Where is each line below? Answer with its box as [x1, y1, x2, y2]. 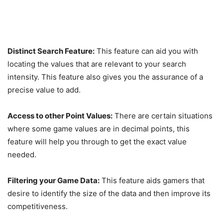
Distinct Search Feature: [7, 46, 95, 56]
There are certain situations [112, 111, 213, 121]
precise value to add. [7, 85, 81, 95]
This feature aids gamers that [100, 176, 205, 186]
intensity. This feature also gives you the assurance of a [7, 72, 203, 82]
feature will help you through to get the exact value [7, 137, 187, 147]
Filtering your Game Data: [7, 176, 100, 186]
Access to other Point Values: [7, 111, 112, 121]
